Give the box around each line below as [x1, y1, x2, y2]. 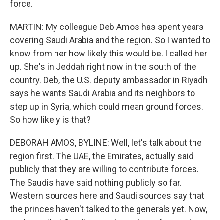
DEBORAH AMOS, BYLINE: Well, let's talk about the [10, 137, 202, 148]
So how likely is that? [10, 114, 91, 125]
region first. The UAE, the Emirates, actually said [10, 151, 193, 161]
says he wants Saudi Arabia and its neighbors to [10, 88, 195, 98]
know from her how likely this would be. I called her [10, 48, 207, 58]
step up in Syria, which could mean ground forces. [10, 101, 203, 111]
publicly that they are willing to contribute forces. [10, 164, 199, 174]
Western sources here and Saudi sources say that [10, 191, 204, 201]
